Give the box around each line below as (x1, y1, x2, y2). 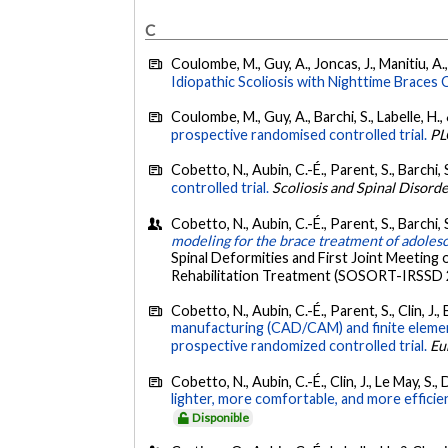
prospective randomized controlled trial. (171, 337, 428, 355)
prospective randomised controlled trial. (171, 126, 428, 144)
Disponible (192, 409, 250, 425)
